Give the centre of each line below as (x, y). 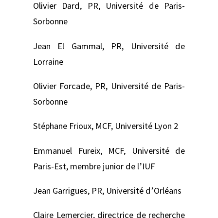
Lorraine (48, 61)
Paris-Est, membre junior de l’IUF (94, 166)
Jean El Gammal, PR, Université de (109, 46)
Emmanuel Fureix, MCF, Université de (109, 150)
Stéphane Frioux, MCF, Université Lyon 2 (106, 126)
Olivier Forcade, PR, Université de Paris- (109, 86)
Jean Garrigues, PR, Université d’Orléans (107, 190)
